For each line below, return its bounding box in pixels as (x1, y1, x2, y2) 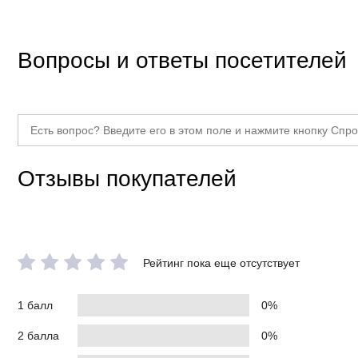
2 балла (18, 329, 59, 342)
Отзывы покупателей (18, 166, 237, 191)
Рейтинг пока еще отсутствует (143, 257, 300, 269)
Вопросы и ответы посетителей (18, 48, 347, 73)
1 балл (18, 299, 53, 312)
